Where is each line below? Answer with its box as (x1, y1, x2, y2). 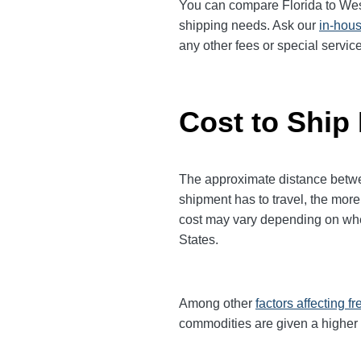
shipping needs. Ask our (179, 18, 319, 32)
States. (179, 232, 218, 247)
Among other (179, 296, 255, 310)
